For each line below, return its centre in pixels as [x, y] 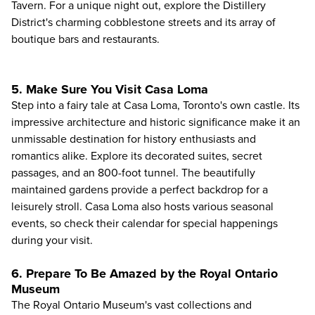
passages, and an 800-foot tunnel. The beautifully [133, 173]
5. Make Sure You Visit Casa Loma [110, 89]
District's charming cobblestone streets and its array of [143, 22]
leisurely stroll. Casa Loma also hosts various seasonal [142, 207]
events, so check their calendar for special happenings [144, 224]
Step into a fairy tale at [67, 105]
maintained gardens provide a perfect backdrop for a [140, 190]
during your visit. [52, 240]
